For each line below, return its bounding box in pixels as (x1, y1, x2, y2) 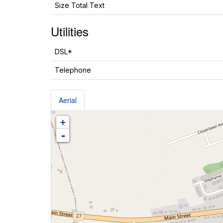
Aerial (59, 95, 77, 105)
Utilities (51, 22, 89, 40)
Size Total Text (55, 1, 105, 9)
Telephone (55, 66, 91, 74)
